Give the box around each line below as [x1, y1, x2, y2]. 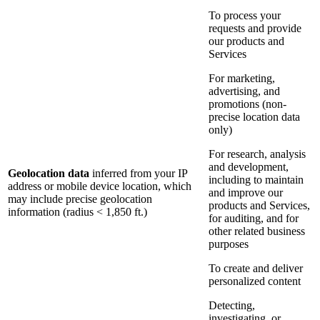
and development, [209, 161, 289, 174]
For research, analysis [209, 148, 306, 161]
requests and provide [209, 22, 301, 35]
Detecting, [209, 299, 255, 312]
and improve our [209, 186, 283, 199]
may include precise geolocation [8, 193, 152, 206]
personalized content [209, 275, 301, 288]
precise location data [209, 111, 300, 124]
